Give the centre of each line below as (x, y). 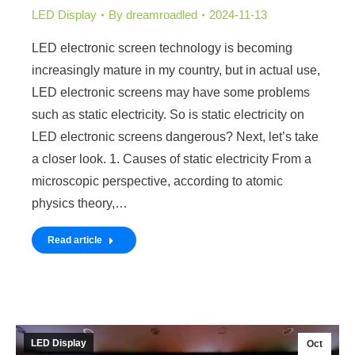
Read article (75, 240)
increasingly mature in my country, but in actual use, (176, 71)
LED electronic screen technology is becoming (162, 48)
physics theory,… (80, 204)
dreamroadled (162, 15)
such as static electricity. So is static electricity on (168, 115)
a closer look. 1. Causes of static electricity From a (172, 159)
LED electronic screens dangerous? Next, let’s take (175, 137)
